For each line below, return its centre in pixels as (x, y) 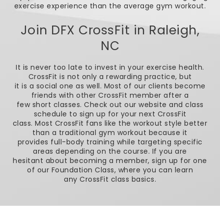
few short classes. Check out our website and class (110, 104)
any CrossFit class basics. (110, 179)
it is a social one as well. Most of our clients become (110, 86)
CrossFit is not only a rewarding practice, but (110, 76)
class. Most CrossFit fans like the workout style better (110, 123)
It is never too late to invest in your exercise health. (110, 67)
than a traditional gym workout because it (110, 132)
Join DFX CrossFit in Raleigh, (110, 30)
